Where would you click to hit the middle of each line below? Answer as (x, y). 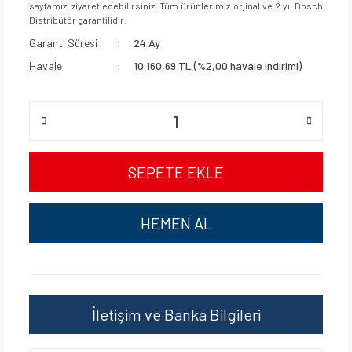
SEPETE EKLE (176, 172)
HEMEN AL (176, 223)
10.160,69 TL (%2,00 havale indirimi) (218, 66)
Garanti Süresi (63, 43)
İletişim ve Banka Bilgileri (176, 314)
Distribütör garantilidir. (78, 20)
